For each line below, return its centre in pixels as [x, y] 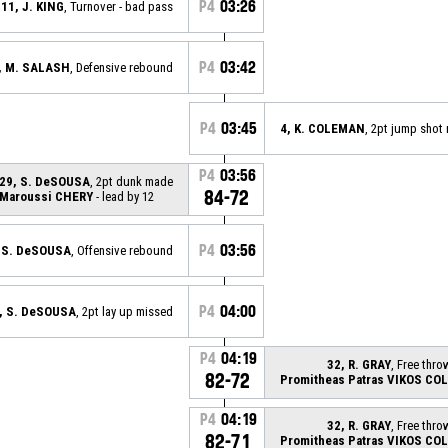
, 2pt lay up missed [124, 311]
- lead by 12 [123, 196]
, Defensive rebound [121, 67]
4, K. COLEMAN [322, 128]
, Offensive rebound [122, 250]
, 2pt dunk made [131, 181]
